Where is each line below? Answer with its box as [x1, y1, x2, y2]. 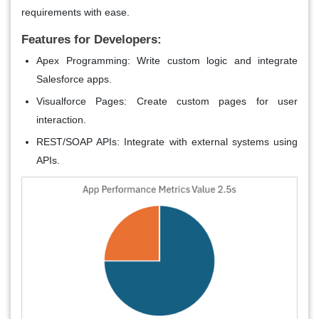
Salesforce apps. [36, 73, 112, 85]
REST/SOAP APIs [36, 135, 117, 147]
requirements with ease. [21, 6, 130, 18]
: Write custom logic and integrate [127, 54, 298, 66]
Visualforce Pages [36, 95, 125, 107]
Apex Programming [36, 54, 127, 66]
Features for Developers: [21, 32, 162, 46]
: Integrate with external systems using [117, 135, 298, 147]
